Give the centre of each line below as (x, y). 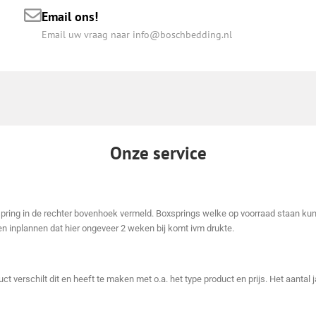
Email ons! (70, 17)
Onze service (158, 153)
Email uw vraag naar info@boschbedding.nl (137, 35)
